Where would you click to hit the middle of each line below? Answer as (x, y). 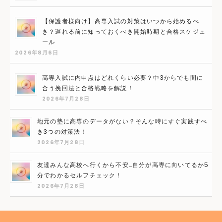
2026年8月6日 (37, 52)
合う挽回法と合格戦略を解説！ (88, 88)
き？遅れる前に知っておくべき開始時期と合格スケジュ (124, 31)
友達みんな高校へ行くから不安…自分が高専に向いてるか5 (123, 165)
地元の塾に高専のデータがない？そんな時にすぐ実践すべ (122, 121)
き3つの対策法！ (62, 131)
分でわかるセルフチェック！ (80, 175)
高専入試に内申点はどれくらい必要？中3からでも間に (123, 77)
